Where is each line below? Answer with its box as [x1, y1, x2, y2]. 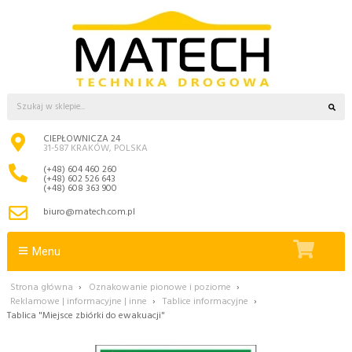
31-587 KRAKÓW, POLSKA [43, 141, 148, 157]
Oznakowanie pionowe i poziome [89, 279, 231, 295]
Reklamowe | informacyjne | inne [10, 293, 147, 310]
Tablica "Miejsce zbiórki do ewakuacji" [7, 307, 165, 324]
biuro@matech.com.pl [43, 204, 135, 221]
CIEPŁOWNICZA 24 [43, 131, 120, 148]
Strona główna [10, 279, 73, 295]
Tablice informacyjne [163, 293, 248, 310]
